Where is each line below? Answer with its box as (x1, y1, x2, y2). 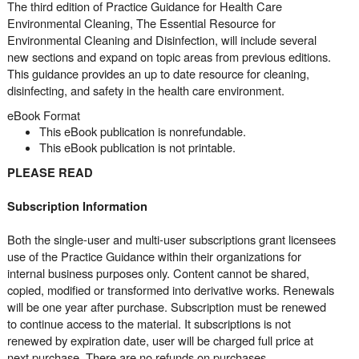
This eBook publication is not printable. (39, 139, 239, 155)
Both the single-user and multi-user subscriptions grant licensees (7, 231, 336, 248)
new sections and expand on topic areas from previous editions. (7, 48, 331, 65)
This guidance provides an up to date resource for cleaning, (7, 65, 309, 82)
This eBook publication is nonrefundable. (39, 123, 246, 139)
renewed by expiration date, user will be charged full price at (7, 332, 313, 349)
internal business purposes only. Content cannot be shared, (7, 264, 309, 281)
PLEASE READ (7, 164, 93, 181)
